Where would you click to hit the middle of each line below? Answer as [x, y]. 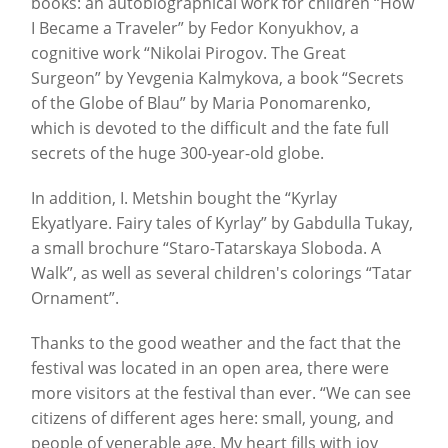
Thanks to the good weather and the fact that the [216, 343]
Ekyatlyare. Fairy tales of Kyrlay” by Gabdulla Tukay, [222, 223]
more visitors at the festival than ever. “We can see [221, 393]
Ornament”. [75, 298]
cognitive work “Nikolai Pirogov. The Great [188, 53]
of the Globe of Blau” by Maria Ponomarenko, [201, 103]
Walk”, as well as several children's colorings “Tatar [221, 273]
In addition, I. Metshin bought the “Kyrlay [184, 198]
